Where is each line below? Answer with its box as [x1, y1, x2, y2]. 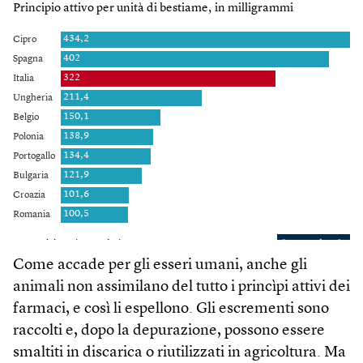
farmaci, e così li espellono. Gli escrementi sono [13, 301, 329, 318]
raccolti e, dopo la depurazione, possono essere [13, 323, 325, 340]
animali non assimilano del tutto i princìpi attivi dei [13, 280, 350, 296]
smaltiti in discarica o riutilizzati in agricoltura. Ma [13, 345, 346, 361]
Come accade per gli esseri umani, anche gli [13, 258, 307, 274]
